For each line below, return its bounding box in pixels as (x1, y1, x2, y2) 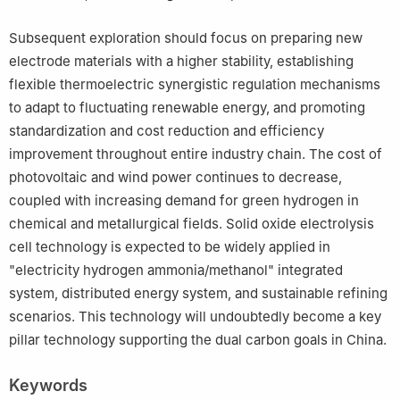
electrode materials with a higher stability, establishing (9, 53, 354, 71)
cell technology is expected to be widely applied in (9, 238, 330, 256)
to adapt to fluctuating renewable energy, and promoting (9, 99, 365, 117)
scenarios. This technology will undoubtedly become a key (9, 308, 381, 326)
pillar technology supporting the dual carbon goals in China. (9, 331, 387, 349)
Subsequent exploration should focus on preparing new (9, 29, 362, 47)
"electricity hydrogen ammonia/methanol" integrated (9, 262, 343, 279)
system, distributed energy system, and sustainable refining (9, 285, 387, 303)
